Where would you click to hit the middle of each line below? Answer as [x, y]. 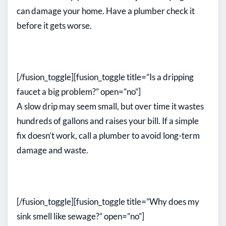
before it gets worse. [54, 26]
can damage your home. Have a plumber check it [106, 11]
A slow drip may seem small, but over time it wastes [110, 106]
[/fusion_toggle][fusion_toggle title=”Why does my [108, 202]
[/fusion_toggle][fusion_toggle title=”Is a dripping [105, 77]
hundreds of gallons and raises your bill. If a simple [108, 121]
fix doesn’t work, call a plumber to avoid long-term [108, 136]
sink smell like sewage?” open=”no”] [80, 216]
